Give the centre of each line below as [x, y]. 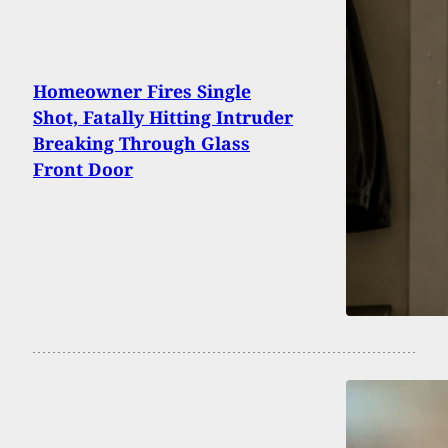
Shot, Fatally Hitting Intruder [163, 116]
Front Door [83, 168]
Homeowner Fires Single [142, 90]
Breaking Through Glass [141, 142]
